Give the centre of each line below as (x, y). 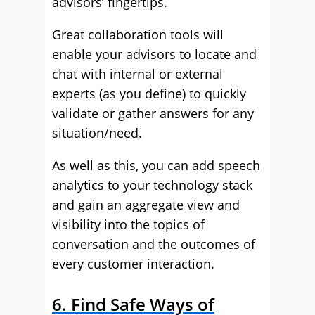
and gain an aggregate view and (146, 205)
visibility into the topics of (128, 224)
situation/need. (97, 133)
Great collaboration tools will (138, 34)
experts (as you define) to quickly (149, 94)
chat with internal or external (137, 74)
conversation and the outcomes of (154, 244)
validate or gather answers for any (153, 113)
